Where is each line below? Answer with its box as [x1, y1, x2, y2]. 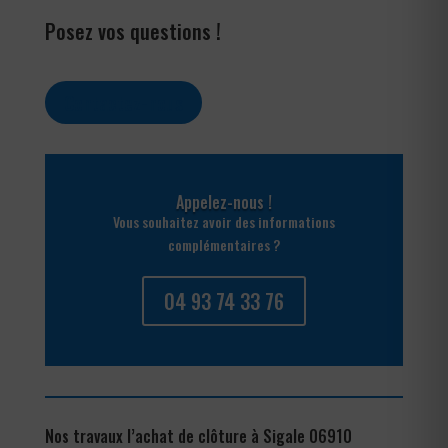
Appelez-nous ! [175, 189, 272, 214]
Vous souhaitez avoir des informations [112, 210, 335, 232]
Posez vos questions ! [44, 15, 221, 46]
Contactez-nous [63, 88, 183, 117]
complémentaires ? [167, 233, 280, 255]
